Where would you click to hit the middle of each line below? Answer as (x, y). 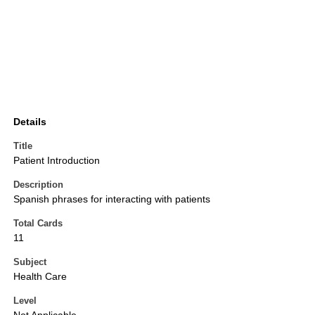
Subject (30, 262)
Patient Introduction (57, 161)
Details (30, 122)
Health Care (40, 277)
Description (38, 185)
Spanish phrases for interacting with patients (112, 199)
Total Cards (38, 224)
